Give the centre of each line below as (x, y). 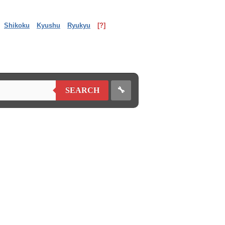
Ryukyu (79, 25)
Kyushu (48, 25)
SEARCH (82, 90)
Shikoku (17, 25)
